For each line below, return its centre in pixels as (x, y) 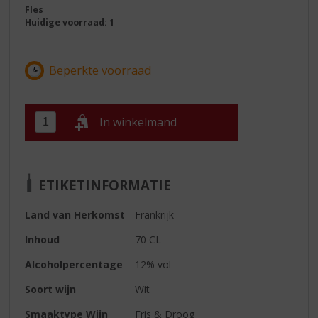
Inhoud (43, 239)
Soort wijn (51, 289)
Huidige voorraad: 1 (70, 23)
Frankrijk (155, 214)
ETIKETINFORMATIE (105, 185)
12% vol (153, 264)
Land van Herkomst (75, 214)
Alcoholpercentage (74, 264)
